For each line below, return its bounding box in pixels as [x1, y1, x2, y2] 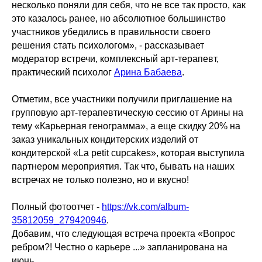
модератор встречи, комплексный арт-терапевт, [12, 53, 219, 64]
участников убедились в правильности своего [12, 26, 211, 37]
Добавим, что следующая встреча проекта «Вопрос [12, 228, 235, 239]
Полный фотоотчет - [12, 201, 102, 212]
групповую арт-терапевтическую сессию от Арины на [12, 107, 243, 118]
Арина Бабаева [114, 67, 182, 77]
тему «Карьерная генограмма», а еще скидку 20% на [12, 120, 240, 131]
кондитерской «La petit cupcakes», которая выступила [12, 147, 244, 158]
